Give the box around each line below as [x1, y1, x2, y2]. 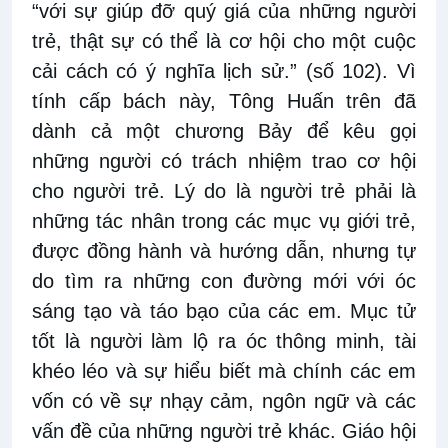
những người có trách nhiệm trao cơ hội [32, 150, 416, 173]
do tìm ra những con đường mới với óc [32, 270, 416, 293]
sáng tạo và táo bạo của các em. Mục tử [32, 300, 416, 323]
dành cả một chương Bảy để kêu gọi [32, 120, 416, 143]
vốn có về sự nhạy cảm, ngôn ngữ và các [32, 390, 416, 413]
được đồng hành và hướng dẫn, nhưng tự [32, 240, 416, 263]
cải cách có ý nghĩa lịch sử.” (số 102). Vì [32, 60, 416, 83]
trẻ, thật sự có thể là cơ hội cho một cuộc [32, 30, 416, 53]
